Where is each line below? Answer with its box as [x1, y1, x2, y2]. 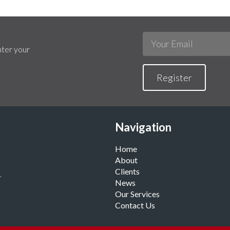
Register [156, 71, 192, 83]
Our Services [115, 188, 160, 199]
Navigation [115, 120, 171, 134]
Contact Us [115, 200, 155, 210]
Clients [115, 166, 140, 176]
